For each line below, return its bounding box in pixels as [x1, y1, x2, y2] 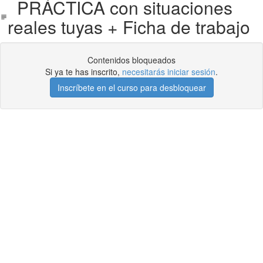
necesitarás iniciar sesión [122, 66, 215, 77]
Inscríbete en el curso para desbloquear [57, 82, 206, 93]
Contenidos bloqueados [87, 54, 176, 66]
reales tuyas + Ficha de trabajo [7, 14, 250, 39]
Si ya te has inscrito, [45, 66, 122, 77]
